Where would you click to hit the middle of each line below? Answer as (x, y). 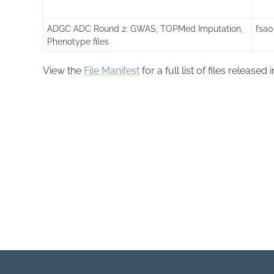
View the (64, 71)
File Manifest (112, 71)
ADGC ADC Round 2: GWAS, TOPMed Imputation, (145, 29)
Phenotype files (78, 42)
